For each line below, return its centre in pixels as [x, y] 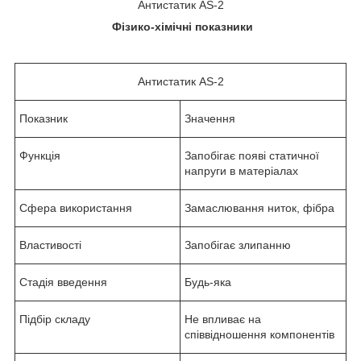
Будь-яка [208, 282]
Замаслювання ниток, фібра [259, 207]
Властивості [50, 245]
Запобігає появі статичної [252, 155]
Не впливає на [223, 319]
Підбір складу [55, 319]
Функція [40, 155]
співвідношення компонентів [259, 334]
